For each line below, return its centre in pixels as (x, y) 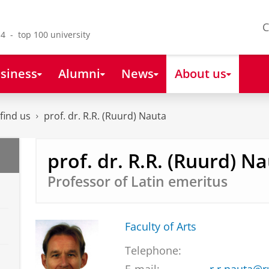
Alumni (79, 73)
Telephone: (153, 251)
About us (200, 73)
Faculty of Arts (160, 227)
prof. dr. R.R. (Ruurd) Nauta (105, 116)
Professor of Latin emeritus (137, 181)
